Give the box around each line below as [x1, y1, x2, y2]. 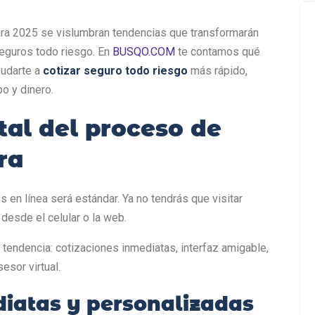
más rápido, [188, 63, 247, 77]
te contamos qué [175, 44, 260, 58]
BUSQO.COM [110, 44, 175, 58]
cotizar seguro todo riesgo [43, 63, 188, 77]
